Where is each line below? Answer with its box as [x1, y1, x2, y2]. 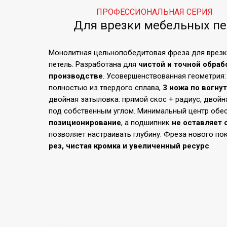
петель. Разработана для [49, 60, 138, 69]
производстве [49, 71, 103, 81]
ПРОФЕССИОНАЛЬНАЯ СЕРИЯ [96, 7, 213, 17]
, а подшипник [121, 118, 172, 127]
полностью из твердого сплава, [49, 83, 163, 92]
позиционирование [49, 118, 121, 127]
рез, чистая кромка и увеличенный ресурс [49, 141, 209, 150]
